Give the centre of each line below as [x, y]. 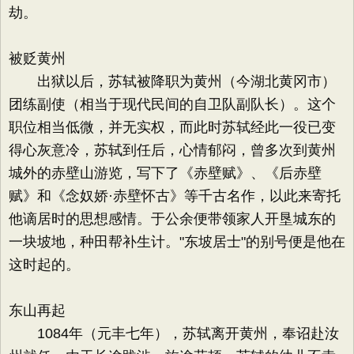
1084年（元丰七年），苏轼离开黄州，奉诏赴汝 [174, 333]
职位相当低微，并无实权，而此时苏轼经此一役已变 [172, 127]
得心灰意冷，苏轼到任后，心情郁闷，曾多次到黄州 [172, 150]
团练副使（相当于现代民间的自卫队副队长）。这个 [172, 104]
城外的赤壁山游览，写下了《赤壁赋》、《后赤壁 [165, 173]
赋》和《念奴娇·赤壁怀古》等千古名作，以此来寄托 [175, 196]
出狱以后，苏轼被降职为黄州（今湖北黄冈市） [172, 81]
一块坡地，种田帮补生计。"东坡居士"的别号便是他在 [177, 242]
